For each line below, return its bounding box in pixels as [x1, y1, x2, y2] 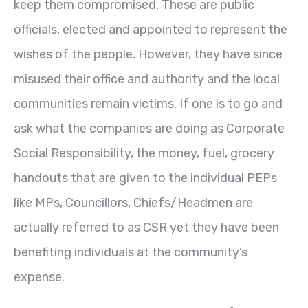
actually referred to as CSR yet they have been [14, 219, 279, 235]
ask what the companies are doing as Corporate [14, 120, 285, 136]
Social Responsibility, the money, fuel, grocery [14, 145, 274, 161]
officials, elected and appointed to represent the [14, 21, 287, 37]
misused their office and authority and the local [14, 71, 280, 87]
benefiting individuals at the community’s [14, 244, 247, 260]
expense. [14, 269, 65, 285]
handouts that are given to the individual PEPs [14, 170, 277, 186]
